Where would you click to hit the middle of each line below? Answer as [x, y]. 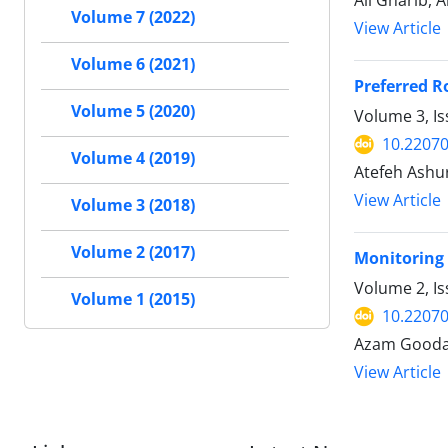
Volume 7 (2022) [133, 17]
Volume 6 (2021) [133, 64]
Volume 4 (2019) [133, 158]
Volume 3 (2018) [133, 205]
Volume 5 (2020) [133, 111]
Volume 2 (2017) [133, 252]
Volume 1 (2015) [133, 299]
